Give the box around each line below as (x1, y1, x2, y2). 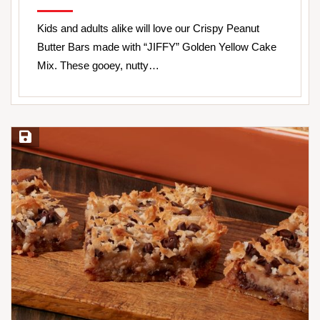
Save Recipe (16, 131, 69, 143)
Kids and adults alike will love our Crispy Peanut (37, 21, 259, 34)
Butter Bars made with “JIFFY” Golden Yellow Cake (37, 40, 276, 53)
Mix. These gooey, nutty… (37, 59, 159, 71)
